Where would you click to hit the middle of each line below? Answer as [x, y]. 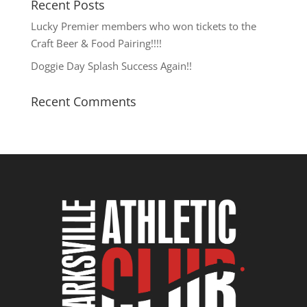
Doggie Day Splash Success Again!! [111, 65]
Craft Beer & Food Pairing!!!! [96, 43]
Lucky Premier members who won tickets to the [143, 26]
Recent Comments [83, 101]
